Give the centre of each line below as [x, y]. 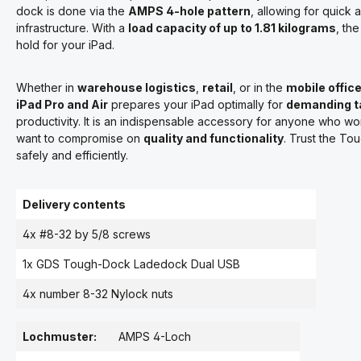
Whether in [47, 87]
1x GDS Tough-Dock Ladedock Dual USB [131, 264]
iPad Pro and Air [62, 104]
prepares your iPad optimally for [197, 104]
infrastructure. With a [72, 28]
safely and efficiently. [72, 155]
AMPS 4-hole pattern [189, 11]
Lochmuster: [60, 336]
